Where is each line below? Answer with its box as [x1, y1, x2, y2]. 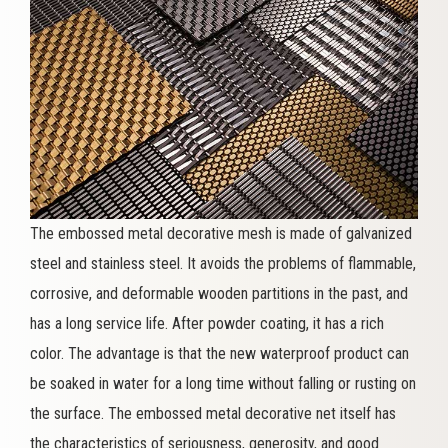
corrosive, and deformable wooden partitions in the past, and [30, 284, 408, 304]
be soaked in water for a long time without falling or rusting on [30, 374, 416, 394]
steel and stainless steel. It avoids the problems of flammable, [30, 254, 416, 274]
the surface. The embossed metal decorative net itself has [30, 404, 396, 424]
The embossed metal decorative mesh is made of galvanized [30, 224, 412, 244]
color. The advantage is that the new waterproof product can [30, 344, 409, 364]
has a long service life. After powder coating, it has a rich [30, 314, 384, 334]
